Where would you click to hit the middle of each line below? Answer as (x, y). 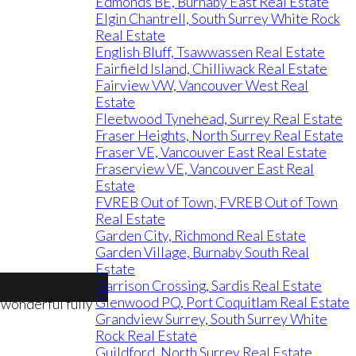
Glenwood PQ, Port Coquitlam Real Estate (222, 302)
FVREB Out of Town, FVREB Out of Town (217, 202)
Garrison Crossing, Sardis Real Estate (209, 286)
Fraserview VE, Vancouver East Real (205, 169)
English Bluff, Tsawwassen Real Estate (210, 52)
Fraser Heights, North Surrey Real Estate (219, 135)
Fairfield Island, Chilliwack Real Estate (211, 69)
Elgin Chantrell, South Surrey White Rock (218, 19)
